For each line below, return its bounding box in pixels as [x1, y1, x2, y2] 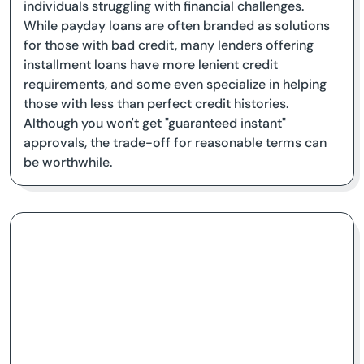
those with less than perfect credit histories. [24, 95, 288, 112]
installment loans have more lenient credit [24, 56, 278, 73]
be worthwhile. [24, 154, 112, 171]
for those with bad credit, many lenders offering [24, 37, 314, 54]
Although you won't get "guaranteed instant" [24, 115, 286, 132]
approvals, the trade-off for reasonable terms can [24, 134, 327, 151]
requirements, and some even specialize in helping [24, 76, 327, 93]
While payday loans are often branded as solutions [24, 17, 330, 34]
